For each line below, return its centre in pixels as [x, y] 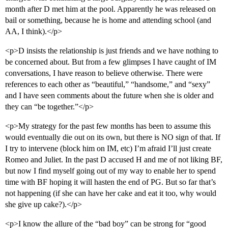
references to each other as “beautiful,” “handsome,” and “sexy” [108, 84]
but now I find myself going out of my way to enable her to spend [110, 171]
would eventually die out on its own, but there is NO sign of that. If [113, 137]
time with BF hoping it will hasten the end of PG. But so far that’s [110, 182]
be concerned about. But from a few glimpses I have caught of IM [111, 62]
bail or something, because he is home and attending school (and [108, 20]
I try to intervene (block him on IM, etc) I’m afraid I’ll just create [108, 149]
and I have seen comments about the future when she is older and [109, 96]
